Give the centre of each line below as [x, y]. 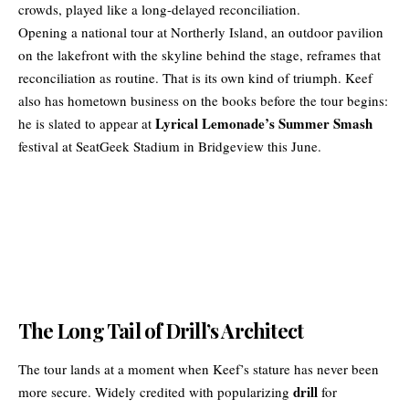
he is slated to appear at [87, 124]
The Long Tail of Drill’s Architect [161, 331]
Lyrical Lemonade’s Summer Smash [264, 124]
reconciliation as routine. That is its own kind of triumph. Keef [195, 78]
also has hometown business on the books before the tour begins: [203, 101]
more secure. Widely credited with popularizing [156, 392]
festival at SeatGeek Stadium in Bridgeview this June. [170, 147]
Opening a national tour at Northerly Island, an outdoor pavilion [201, 32]
